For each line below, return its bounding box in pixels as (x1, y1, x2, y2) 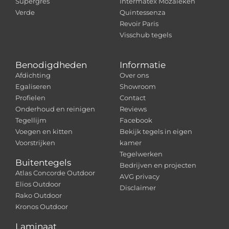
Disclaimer (120, 183, 156, 192)
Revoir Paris (120, 19, 158, 28)
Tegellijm (15, 116, 47, 124)
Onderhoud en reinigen (15, 104, 95, 113)
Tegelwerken (120, 149, 163, 158)
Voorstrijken (15, 138, 55, 147)
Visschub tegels (120, 30, 172, 39)
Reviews (120, 104, 147, 113)
